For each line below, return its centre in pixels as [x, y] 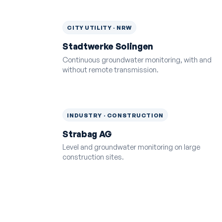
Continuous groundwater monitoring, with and [137, 59]
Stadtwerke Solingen [108, 47]
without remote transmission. [111, 69]
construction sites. [93, 157]
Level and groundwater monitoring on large [132, 147]
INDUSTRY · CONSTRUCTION [115, 115]
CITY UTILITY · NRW [99, 28]
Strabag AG [87, 134]
